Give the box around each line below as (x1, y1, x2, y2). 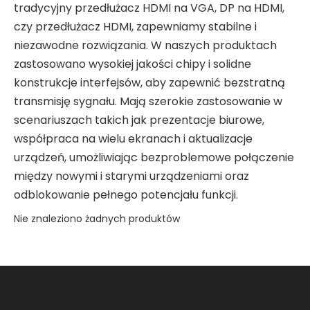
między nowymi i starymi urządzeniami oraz (14, 168, 249, 184)
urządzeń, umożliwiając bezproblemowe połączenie (14, 149, 294, 165)
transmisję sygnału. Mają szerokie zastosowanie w (14, 93, 282, 109)
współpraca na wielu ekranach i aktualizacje (14, 131, 253, 147)
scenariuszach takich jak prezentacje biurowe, (14, 112, 264, 128)
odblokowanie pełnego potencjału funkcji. (14, 187, 238, 203)
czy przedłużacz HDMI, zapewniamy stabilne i (14, 19, 257, 35)
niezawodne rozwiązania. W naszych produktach (14, 37, 277, 53)
